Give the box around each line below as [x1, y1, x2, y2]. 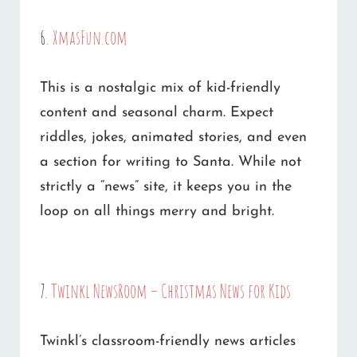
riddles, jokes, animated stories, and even [40, 130, 307, 146]
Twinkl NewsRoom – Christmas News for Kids [51, 278, 291, 303]
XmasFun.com [53, 25, 127, 49]
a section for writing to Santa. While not [40, 155, 301, 171]
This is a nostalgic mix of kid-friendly [40, 80, 280, 96]
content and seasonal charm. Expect [40, 105, 273, 121]
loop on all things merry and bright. [40, 204, 274, 220]
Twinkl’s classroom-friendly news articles [40, 334, 296, 350]
